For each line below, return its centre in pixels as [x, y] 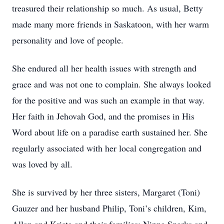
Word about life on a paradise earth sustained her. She [110, 132]
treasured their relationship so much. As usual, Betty [107, 8]
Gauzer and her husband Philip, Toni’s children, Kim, [109, 208]
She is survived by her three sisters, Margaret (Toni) [106, 192]
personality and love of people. [68, 40]
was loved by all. [42, 164]
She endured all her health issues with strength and [104, 68]
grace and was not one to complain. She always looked [111, 84]
